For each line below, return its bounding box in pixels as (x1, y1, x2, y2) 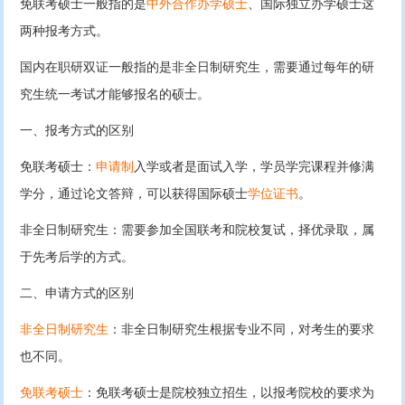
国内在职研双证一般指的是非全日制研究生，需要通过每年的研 (20, 61, 375, 75)
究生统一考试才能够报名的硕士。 (20, 88, 211, 102)
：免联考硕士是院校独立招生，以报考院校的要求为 (83, 386, 375, 400)
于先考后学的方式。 (20, 250, 135, 265)
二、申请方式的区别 (20, 287, 135, 301)
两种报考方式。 (20, 24, 109, 39)
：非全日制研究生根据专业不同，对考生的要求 (108, 323, 375, 337)
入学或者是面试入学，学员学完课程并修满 (134, 160, 375, 174)
